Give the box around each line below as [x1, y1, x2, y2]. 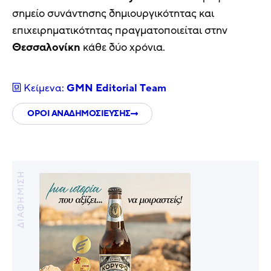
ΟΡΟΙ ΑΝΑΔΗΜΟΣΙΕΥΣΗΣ [27, 108, 131, 120]
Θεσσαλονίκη [12, 40, 80, 55]
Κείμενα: [24, 81, 67, 96]
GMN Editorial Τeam [67, 81, 166, 96]
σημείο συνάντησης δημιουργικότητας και [12, 6, 214, 21]
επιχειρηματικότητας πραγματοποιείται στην [12, 23, 227, 38]
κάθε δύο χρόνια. [80, 40, 165, 55]
